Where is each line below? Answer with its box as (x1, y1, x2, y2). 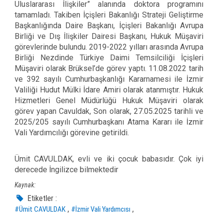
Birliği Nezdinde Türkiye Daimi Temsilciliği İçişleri (15, 53, 203, 62)
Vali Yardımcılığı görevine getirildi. (15, 127, 129, 137)
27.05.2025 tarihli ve (133, 106, 204, 116)
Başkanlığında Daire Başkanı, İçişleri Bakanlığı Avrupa (15, 20, 203, 30)
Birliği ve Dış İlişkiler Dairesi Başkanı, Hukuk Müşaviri (15, 31, 203, 41)
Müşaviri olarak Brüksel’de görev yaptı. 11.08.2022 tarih (15, 63, 203, 73)
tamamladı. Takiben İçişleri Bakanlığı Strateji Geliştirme (15, 10, 203, 19)
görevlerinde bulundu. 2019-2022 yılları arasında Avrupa (15, 42, 203, 52)
